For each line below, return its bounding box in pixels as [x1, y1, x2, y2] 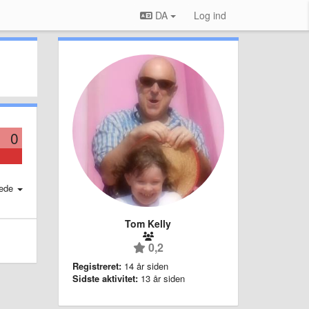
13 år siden [140, 271, 185, 285]
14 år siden [123, 259, 168, 272]
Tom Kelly [125, 216, 172, 230]
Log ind [194, 8, 226, 22]
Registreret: [72, 259, 121, 272]
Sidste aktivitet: [72, 271, 138, 285]
